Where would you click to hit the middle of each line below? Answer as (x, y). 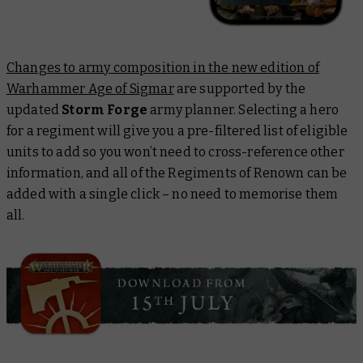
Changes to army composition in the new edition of (163, 68)
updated (34, 110)
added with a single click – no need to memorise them (173, 194)
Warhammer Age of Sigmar (90, 89)
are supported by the (240, 89)
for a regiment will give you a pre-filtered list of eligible (177, 131)
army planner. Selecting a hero (243, 110)
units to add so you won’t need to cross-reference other (175, 152)
